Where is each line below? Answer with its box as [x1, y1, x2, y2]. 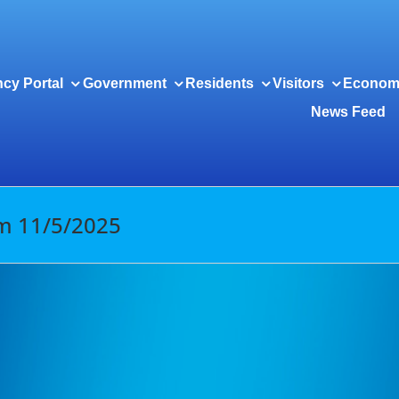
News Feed [310, 103, 386, 119]
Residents [184, 75, 254, 91]
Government [82, 75, 167, 91]
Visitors [272, 75, 324, 91]
